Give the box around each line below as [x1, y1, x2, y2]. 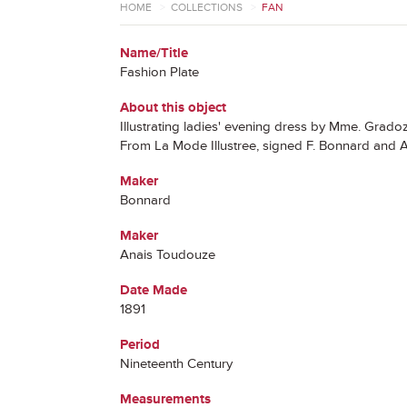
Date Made [120, 282, 187, 299]
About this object [120, 99, 226, 116]
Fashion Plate [120, 64, 199, 81]
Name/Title [120, 45, 188, 62]
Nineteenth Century [120, 355, 233, 372]
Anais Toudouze [120, 246, 215, 263]
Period [120, 336, 160, 353]
